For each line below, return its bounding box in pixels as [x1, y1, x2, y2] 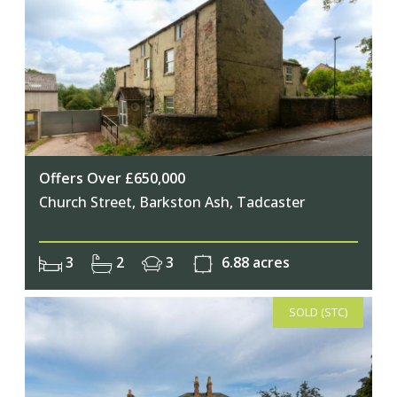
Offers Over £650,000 [39, 167, 185, 188]
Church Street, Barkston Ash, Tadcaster [39, 191, 305, 212]
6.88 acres [218, 253, 291, 273]
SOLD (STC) [289, 304, 348, 321]
